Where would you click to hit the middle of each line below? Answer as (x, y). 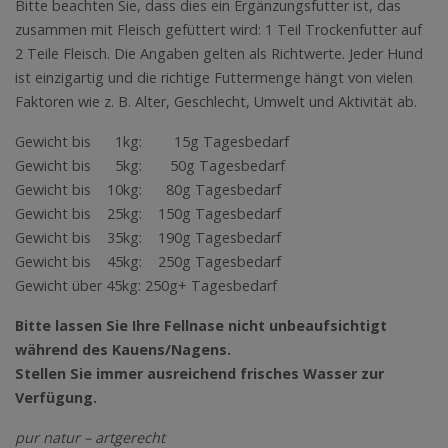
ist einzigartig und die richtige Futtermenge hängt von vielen (214, 77)
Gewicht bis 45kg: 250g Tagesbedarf (148, 261)
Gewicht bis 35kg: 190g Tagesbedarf (148, 237)
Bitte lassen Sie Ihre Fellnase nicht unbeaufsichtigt (201, 325)
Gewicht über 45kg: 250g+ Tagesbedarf (146, 285)
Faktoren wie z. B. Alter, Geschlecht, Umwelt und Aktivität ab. (216, 101)
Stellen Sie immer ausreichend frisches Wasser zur (199, 373)
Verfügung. (56, 397)
